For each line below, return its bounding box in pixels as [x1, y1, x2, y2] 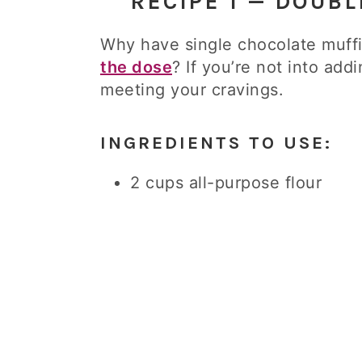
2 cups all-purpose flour [130, 173, 322, 192]
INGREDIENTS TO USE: [100, 132, 332, 154]
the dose [100, 57, 172, 77]
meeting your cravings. [100, 80, 284, 99]
